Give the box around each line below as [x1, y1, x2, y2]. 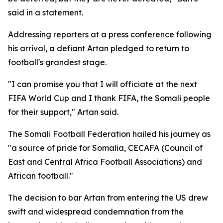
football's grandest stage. [8, 57, 107, 67]
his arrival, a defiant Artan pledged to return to [8, 43, 189, 53]
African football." [8, 171, 73, 181]
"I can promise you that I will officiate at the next [8, 79, 197, 89]
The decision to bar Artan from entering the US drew [8, 193, 208, 203]
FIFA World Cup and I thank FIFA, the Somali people [8, 93, 210, 103]
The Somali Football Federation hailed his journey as [8, 129, 211, 139]
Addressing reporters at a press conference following [8, 29, 212, 39]
